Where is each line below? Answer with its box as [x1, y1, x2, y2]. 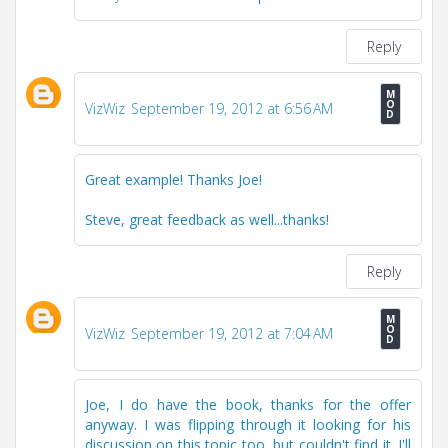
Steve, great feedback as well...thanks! [85, 210, 329, 230]
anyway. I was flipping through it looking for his [85, 414, 411, 434]
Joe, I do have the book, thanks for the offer [85, 394, 411, 414]
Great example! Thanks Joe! [85, 170, 262, 190]
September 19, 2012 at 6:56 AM [131, 99, 333, 119]
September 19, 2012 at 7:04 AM [131, 323, 333, 343]
